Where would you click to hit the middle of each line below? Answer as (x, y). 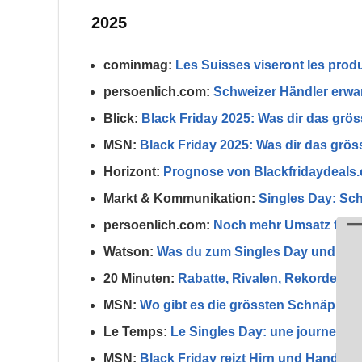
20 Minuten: (139, 279)
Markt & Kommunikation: (179, 199)
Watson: (128, 252)
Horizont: (132, 172)
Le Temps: (135, 332)
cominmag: (138, 65)
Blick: (121, 119)
